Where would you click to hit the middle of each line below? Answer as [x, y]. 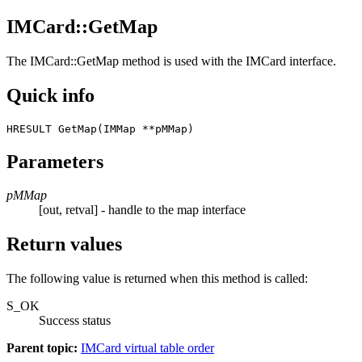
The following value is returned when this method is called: [157, 279]
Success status [75, 321]
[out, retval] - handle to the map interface [142, 210]
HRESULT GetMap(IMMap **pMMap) [103, 128]
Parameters [55, 161]
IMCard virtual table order [147, 348]
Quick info [51, 95]
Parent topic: [42, 348]
